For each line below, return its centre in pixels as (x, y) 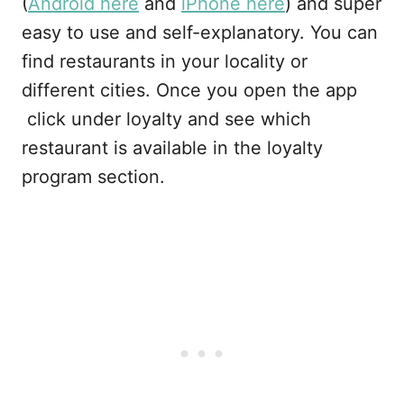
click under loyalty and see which (166, 119)
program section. (93, 177)
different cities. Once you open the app (189, 90)
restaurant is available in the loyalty (172, 148)
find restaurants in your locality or (165, 61)
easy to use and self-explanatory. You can (200, 32)
